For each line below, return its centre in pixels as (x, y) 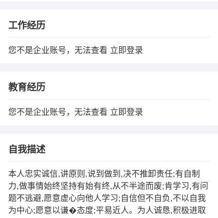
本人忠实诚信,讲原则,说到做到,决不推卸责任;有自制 (104, 174)
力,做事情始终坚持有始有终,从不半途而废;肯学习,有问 (108, 186)
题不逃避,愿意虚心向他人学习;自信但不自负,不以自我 (107, 199)
